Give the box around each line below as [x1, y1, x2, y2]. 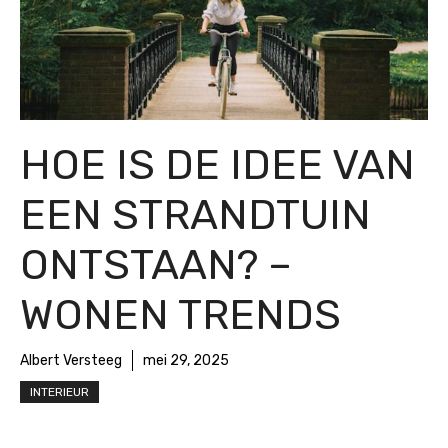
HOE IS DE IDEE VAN [20, 140, 415, 191]
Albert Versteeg [20, 352, 122, 370]
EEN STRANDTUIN [20, 190, 371, 241]
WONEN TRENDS [20, 290, 341, 341]
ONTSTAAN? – [20, 240, 292, 291]
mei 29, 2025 [143, 352, 229, 370]
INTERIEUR [30, 385, 89, 400]
